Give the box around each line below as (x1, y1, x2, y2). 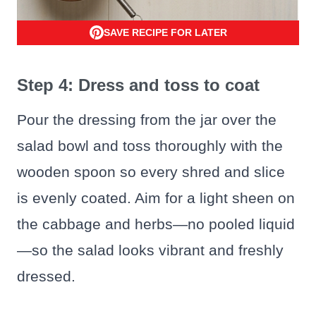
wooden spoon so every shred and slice (17, 164, 285, 181)
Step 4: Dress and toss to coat (17, 75, 260, 95)
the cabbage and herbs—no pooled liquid (17, 216, 295, 233)
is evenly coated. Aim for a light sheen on (17, 190, 295, 207)
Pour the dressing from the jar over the (17, 111, 276, 128)
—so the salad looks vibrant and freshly (17, 242, 284, 259)
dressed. (17, 268, 75, 285)
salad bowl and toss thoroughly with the (17, 138, 283, 154)
